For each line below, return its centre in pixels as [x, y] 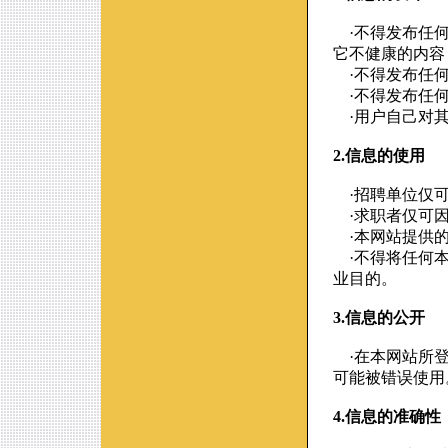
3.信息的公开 [379, 317]
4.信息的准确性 [387, 416]
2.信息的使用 [379, 155]
